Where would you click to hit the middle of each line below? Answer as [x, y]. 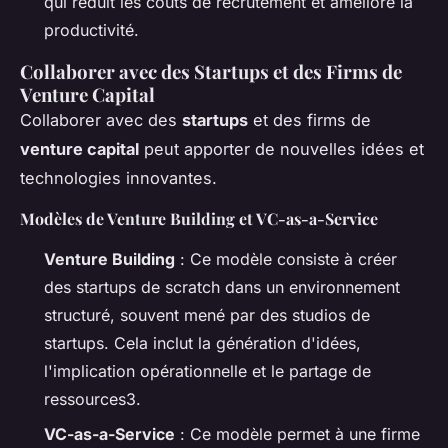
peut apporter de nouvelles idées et [281, 149]
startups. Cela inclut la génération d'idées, [202, 343]
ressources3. [92, 399]
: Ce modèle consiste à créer [286, 259]
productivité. [91, 30]
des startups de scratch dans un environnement [222, 287]
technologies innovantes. [118, 178]
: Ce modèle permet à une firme [297, 433]
